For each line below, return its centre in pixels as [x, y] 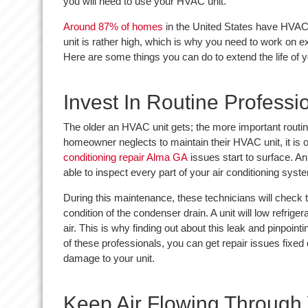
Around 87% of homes [113, 27]
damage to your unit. [109, 258]
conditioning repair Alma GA [125, 157]
